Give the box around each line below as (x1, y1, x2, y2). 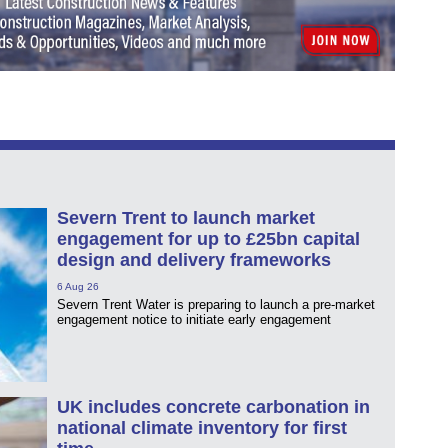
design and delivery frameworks (57, 249, 331, 270)
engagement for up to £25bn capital (57, 228, 360, 249)
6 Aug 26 (57, 280, 99, 292)
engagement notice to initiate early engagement (57, 311, 331, 327)
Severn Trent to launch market (57, 207, 315, 228)
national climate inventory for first (57, 417, 347, 438)
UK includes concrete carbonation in (57, 396, 370, 417)
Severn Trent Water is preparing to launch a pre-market (57, 296, 375, 312)
